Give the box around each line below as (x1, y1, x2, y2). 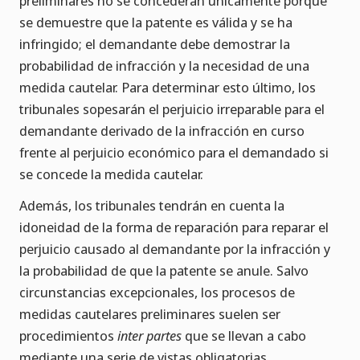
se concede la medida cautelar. (19, 165, 203, 184)
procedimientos (19, 326, 117, 346)
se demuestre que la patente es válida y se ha (19, 13, 292, 32)
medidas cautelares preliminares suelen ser (19, 305, 280, 324)
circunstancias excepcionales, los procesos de (19, 283, 295, 302)
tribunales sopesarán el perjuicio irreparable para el (19, 100, 325, 119)
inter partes (117, 326, 182, 346)
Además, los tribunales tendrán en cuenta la (19, 196, 284, 215)
